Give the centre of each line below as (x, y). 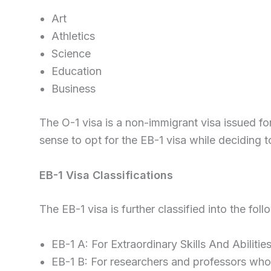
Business (73, 89)
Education (77, 71)
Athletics (73, 36)
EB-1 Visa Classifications (106, 175)
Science (71, 54)
